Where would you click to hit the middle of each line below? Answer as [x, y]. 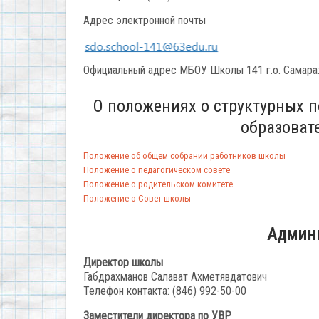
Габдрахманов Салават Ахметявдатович [175, 277]
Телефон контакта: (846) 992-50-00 [165, 291]
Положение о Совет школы [137, 198]
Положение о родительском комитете [158, 184]
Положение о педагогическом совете [157, 170]
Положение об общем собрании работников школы [184, 156]
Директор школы [123, 262]
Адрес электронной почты [145, 20]
